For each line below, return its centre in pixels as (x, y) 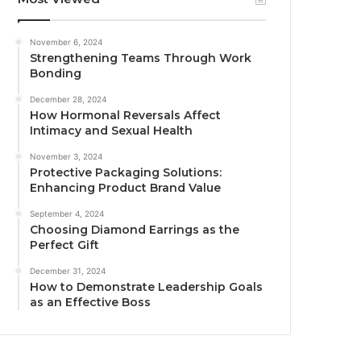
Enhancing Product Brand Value (126, 187)
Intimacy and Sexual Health (112, 130)
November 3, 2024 (66, 156)
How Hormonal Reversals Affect (126, 115)
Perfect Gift (65, 245)
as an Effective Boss (91, 302)
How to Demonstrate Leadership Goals (147, 286)
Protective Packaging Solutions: (126, 172)
